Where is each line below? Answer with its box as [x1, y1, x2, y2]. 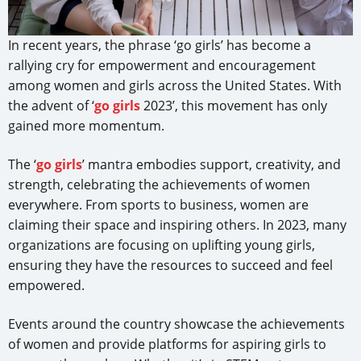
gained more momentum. [8, 116, 164, 135]
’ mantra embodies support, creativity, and [82, 155, 341, 173]
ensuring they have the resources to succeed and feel [8, 255, 333, 274]
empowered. [8, 276, 85, 294]
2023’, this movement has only [140, 96, 327, 114]
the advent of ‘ [8, 96, 94, 114]
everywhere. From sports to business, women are [8, 195, 309, 214]
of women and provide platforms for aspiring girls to [8, 334, 326, 353]
